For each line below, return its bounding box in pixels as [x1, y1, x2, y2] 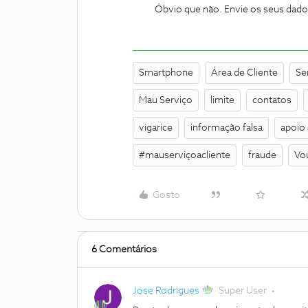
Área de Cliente [211, 68, 278, 78]
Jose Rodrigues [133, 286, 199, 296]
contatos [252, 96, 291, 105]
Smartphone [139, 68, 193, 78]
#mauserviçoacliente [139, 151, 230, 160]
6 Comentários [91, 245, 157, 254]
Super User [219, 286, 267, 296]
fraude [248, 151, 276, 160]
